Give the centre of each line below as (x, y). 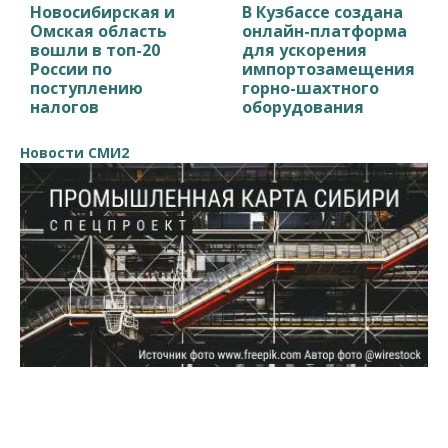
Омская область (98, 30)
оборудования (303, 106)
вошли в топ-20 (95, 49)
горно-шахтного (311, 87)
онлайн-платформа (325, 30)
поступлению (86, 87)
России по (71, 68)
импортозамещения (329, 68)
